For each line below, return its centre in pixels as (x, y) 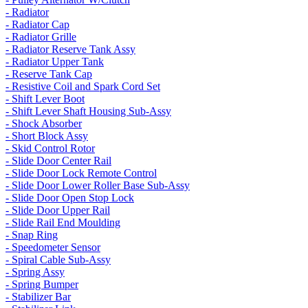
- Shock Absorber (44, 123)
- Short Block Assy (47, 136)
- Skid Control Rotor (50, 148)
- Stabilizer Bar (38, 297)
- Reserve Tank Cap (49, 74)
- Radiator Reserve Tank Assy (70, 49)
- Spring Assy (35, 272)
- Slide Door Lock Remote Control (81, 173)
